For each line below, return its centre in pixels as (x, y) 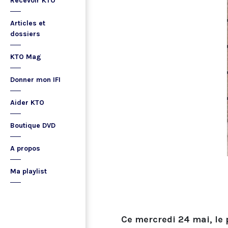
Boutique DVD (33, 125)
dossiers (25, 34)
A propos (25, 148)
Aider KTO (27, 103)
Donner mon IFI (35, 80)
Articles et (28, 23)
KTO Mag (26, 57)
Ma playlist (28, 171)
